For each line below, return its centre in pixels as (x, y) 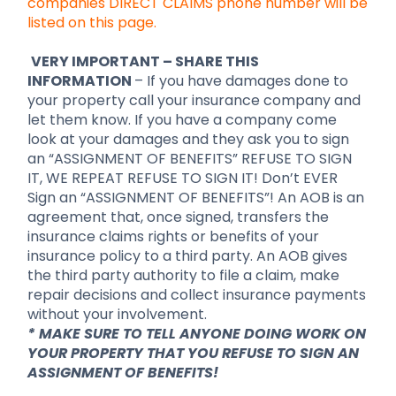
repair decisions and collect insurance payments (196, 294)
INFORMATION (80, 80)
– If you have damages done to (241, 80)
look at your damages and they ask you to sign (188, 139)
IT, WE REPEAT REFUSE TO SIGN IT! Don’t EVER (182, 178)
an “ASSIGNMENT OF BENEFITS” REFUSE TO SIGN (189, 158)
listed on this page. (93, 22)
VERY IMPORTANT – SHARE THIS (145, 61)
